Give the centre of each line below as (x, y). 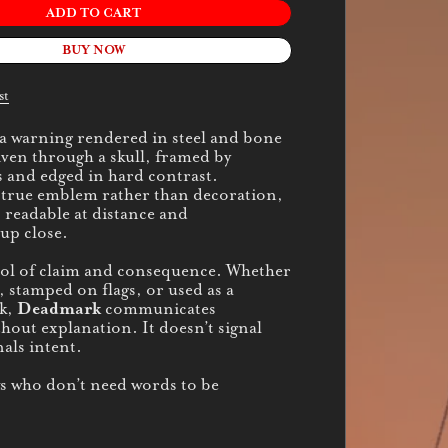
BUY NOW (94, 50)
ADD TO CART (94, 13)
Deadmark (60, 308)
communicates (160, 308)
